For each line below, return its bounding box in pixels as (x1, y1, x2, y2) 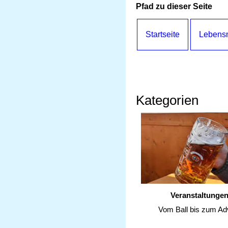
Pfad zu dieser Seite (136, 2, 212, 11)
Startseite (146, 30, 180, 39)
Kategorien (136, 93, 198, 107)
